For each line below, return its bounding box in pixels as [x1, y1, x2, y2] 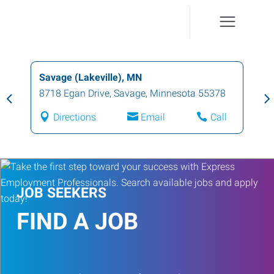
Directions [53, 111, 96, 123]
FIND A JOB [17, 208, 138, 235]
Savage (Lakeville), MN [39, 72, 142, 83]
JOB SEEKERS [17, 185, 106, 201]
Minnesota [150, 87, 196, 99]
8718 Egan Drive [39, 87, 109, 99]
